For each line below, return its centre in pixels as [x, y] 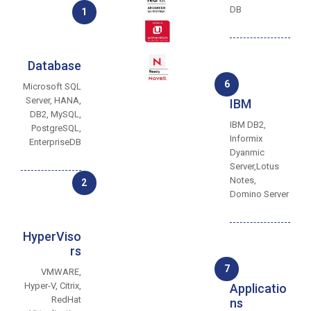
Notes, [243, 180]
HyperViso [52, 236]
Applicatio [259, 288]
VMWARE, [61, 272]
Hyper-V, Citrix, [52, 286]
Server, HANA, [53, 100]
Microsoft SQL [52, 86]
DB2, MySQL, [55, 114]
